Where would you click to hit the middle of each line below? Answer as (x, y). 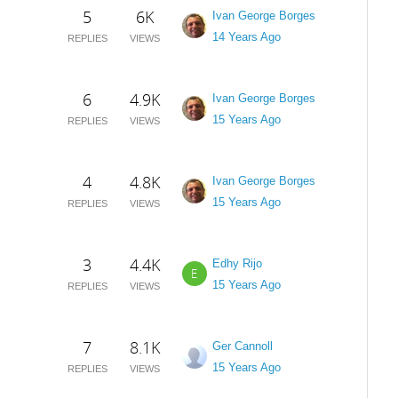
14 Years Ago (246, 37)
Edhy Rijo (237, 263)
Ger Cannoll (242, 346)
